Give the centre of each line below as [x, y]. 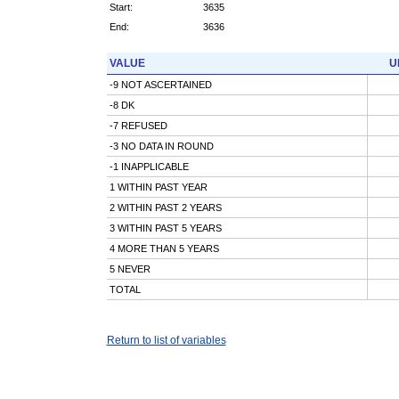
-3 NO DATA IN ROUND [161, 146]
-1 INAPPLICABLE [149, 166]
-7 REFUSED [138, 125]
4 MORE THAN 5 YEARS [164, 248]
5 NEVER [130, 269]
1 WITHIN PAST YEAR [158, 187]
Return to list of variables [166, 340]
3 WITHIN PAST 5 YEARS [165, 228]
